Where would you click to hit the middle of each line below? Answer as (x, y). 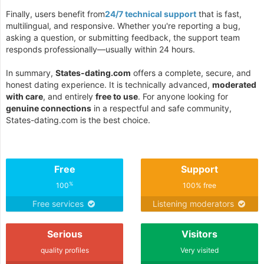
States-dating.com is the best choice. (78, 120)
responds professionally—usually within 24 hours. (100, 49)
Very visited (199, 250)
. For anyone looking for (183, 96)
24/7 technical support (151, 14)
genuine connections (49, 108)
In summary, (31, 73)
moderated (234, 85)
